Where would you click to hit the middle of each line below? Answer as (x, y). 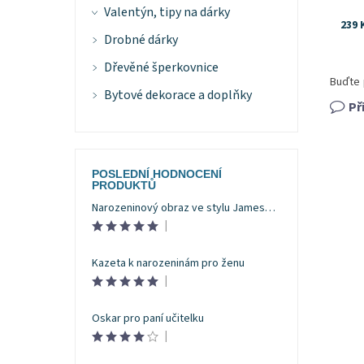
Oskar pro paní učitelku (147, 318)
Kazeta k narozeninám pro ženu (168, 264)
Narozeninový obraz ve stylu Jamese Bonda (270, 208)
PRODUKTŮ (123, 186)
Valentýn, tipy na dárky (167, 13)
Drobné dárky (141, 40)
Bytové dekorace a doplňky (178, 95)
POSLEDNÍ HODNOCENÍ (156, 174)
